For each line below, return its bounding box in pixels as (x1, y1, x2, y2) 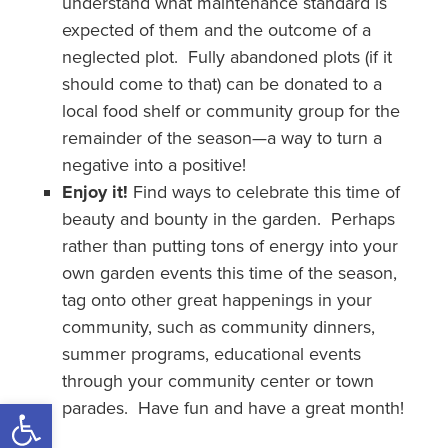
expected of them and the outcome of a (61, 19, 371, 41)
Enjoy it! (61, 181, 128, 203)
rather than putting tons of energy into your (61, 235, 398, 257)
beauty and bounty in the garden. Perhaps (61, 208, 395, 230)
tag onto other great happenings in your (61, 289, 372, 311)
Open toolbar (9, 393, 107, 432)
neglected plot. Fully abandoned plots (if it (61, 46, 392, 68)
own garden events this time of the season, (61, 262, 397, 284)
